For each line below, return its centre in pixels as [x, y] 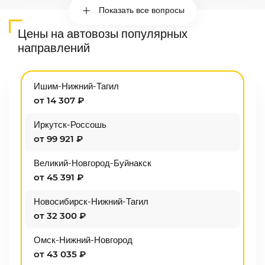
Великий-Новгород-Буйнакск [93, 164]
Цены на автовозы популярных [103, 34]
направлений [54, 49]
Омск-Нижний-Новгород [83, 240]
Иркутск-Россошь [70, 125]
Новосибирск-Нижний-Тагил [91, 202]
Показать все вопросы [141, 11]
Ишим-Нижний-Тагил [76, 87]
